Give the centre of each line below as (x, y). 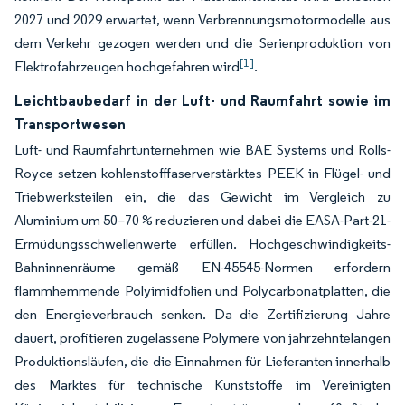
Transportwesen (70, 124)
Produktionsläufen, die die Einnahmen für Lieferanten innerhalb (202, 362)
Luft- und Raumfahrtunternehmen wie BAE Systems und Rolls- (202, 150)
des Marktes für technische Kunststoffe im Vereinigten (202, 385)
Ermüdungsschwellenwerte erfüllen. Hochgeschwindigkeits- (202, 244)
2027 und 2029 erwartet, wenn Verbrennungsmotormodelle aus (202, 20)
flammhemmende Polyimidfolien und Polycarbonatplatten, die (202, 291)
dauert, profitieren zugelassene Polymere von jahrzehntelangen (202, 338)
